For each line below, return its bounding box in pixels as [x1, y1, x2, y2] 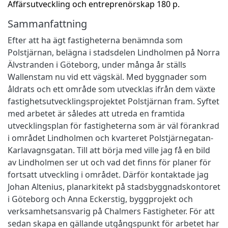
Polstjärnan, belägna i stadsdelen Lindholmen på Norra [8, 46, 220, 58]
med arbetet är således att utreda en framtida [8, 107, 185, 119]
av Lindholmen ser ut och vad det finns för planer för [8, 156, 211, 168]
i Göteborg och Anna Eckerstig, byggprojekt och [8, 193, 193, 205]
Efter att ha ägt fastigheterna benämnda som [8, 34, 183, 46]
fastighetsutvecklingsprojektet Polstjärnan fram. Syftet [8, 95, 219, 107]
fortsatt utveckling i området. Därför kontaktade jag [8, 168, 209, 180]
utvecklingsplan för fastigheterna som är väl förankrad [8, 120, 219, 131]
